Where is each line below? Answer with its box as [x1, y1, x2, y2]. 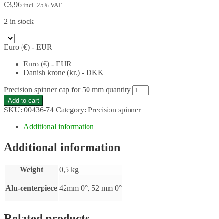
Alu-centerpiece [5, 183, 57, 192]
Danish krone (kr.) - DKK [23, 68, 104, 77]
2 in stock [4, 17, 34, 25]
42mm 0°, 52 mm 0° [59, 183, 122, 192]
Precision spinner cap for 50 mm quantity [4, 85, 131, 94]
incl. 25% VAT [23, 1, 62, 9]
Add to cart [8, 96, 39, 104]
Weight [20, 165, 43, 174]
